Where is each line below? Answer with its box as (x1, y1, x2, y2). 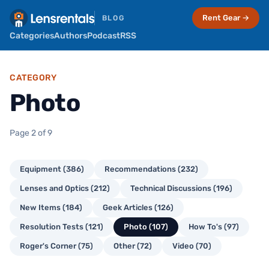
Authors (54, 31, 87, 41)
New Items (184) (20, 203, 82, 212)
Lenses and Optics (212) (20, 184, 110, 193)
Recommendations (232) (104, 165, 198, 174)
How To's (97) (189, 222, 239, 231)
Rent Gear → (202, 13, 249, 22)
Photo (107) (124, 222, 168, 231)
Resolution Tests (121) (20, 222, 103, 231)
